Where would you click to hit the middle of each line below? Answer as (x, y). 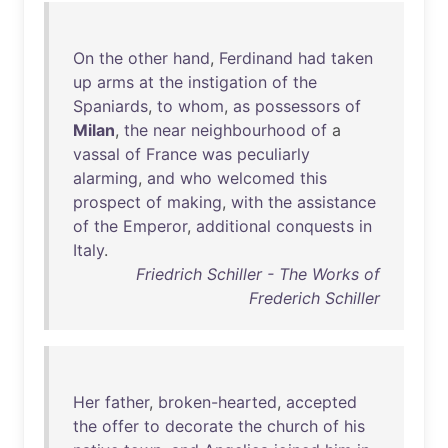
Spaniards (110, 106)
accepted (321, 402)
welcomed (256, 178)
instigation (227, 82)
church (292, 426)
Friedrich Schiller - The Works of (258, 274)
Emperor (155, 226)
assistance (336, 202)
